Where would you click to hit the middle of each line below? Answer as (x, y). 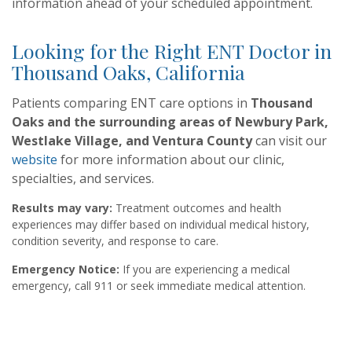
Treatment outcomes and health (197, 208)
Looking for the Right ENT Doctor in (172, 51)
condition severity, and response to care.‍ (115, 241)
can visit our (290, 141)
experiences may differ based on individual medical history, (161, 224)
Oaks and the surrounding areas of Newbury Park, (170, 122)
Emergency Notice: (66, 269)
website (35, 159)
